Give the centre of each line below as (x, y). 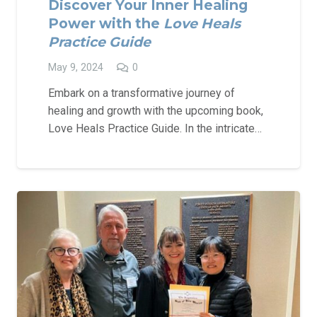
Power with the (106, 23)
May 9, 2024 (76, 67)
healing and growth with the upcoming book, (156, 111)
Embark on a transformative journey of (142, 93)
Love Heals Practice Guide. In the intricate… (155, 129)
